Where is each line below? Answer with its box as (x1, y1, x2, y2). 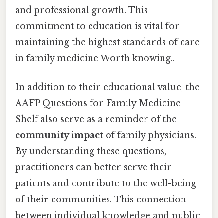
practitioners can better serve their (15, 162, 172, 173)
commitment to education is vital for (15, 21, 180, 32)
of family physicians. (103, 130, 196, 141)
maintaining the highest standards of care (15, 37, 200, 48)
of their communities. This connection (15, 194, 186, 205)
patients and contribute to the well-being (15, 178, 196, 189)
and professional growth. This (15, 5, 148, 16)
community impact (15, 130, 103, 141)
